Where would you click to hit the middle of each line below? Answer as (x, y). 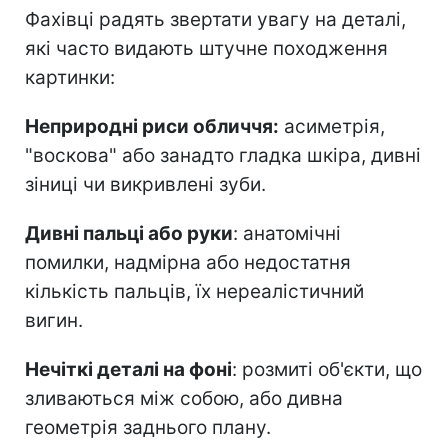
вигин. (54, 321)
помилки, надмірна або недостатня (188, 263)
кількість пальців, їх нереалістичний (194, 292)
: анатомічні (287, 234)
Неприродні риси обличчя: (152, 127)
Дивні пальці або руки (129, 234)
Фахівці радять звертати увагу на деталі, (215, 20)
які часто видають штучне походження (206, 49)
